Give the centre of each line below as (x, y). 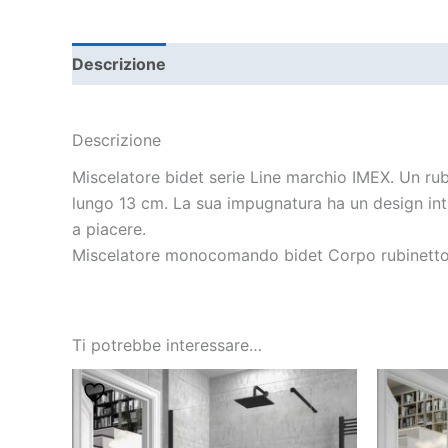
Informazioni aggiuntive (279, 63)
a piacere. (109, 229)
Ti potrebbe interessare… (167, 345)
